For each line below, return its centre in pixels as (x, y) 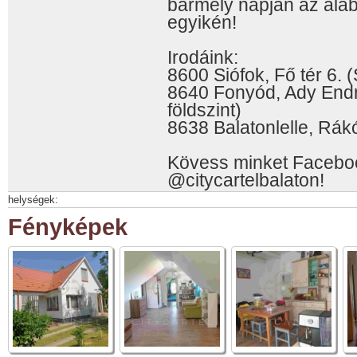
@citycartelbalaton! (246, 180)
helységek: (33, 200)
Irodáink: (203, 57)
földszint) (204, 110)
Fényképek (68, 227)
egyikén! (202, 22)
